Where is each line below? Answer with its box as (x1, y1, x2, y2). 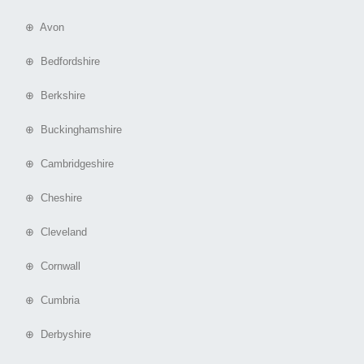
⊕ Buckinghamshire (12, 123, 122, 136)
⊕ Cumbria (12, 294, 80, 307)
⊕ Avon (12, 21, 64, 34)
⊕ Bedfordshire (12, 55, 100, 68)
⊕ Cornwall (12, 260, 80, 273)
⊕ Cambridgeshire (12, 158, 114, 171)
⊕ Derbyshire (12, 328, 91, 341)
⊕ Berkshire (12, 89, 85, 102)
